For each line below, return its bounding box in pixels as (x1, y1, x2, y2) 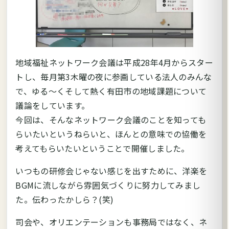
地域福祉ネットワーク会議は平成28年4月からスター (15, 56, 213, 68)
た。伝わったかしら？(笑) (15, 193, 114, 205)
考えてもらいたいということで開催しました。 (15, 142, 190, 154)
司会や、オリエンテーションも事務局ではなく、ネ (15, 215, 208, 228)
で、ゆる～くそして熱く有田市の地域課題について (15, 84, 207, 97)
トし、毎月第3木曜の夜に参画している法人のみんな (15, 70, 212, 83)
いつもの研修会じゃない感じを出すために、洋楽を (15, 164, 208, 177)
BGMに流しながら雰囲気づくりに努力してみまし (15, 178, 201, 191)
